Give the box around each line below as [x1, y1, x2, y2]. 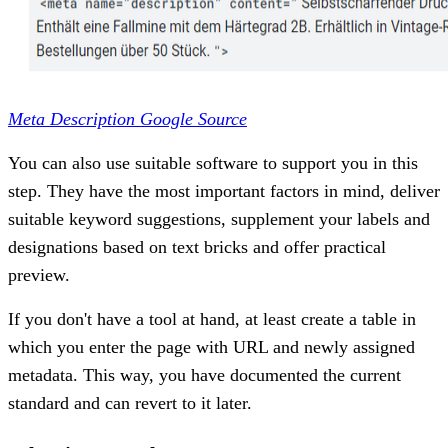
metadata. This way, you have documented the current [8, 364, 401, 385]
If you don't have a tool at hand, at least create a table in [8, 308, 416, 329]
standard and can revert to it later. [8, 392, 252, 413]
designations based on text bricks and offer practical [8, 236, 386, 257]
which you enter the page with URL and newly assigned [8, 336, 415, 357]
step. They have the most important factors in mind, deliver [8, 180, 440, 201]
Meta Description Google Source [8, 108, 247, 129]
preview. [8, 264, 70, 285]
